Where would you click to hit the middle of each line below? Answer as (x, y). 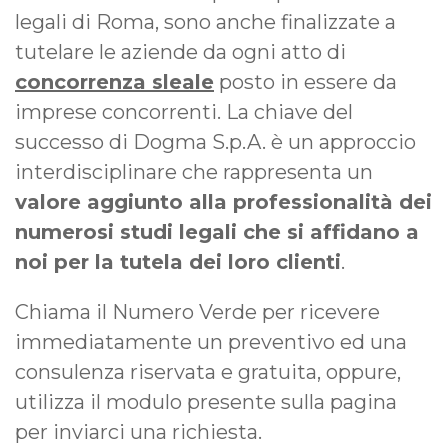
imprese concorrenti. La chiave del (184, 111)
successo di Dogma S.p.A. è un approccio (215, 141)
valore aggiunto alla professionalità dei (223, 201)
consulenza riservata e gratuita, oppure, (208, 371)
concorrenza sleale (114, 81)
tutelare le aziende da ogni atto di (180, 51)
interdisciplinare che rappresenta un (194, 171)
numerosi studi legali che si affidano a (217, 231)
